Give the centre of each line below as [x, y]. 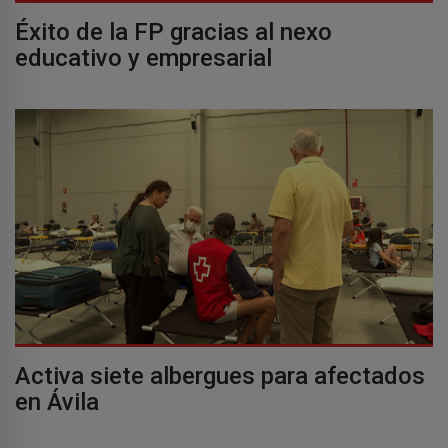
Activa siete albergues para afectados [220, 375]
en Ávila [57, 401]
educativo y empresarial [143, 57]
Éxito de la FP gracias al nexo [173, 31]
